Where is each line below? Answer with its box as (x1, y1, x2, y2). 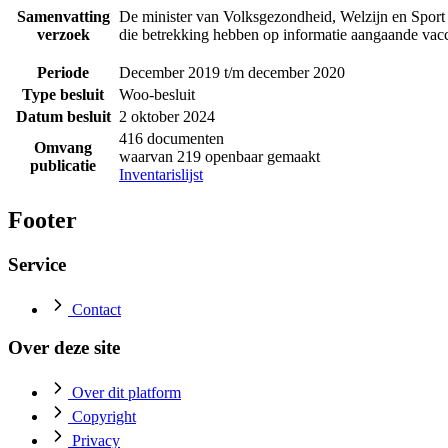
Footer (8, 207, 77, 234)
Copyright (72, 408, 136, 426)
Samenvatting (16, 8, 110, 26)
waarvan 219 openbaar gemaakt (119, 148, 320, 166)
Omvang (34, 139, 92, 157)
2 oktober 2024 (119, 108, 215, 126)
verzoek (36, 26, 90, 44)
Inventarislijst (119, 166, 203, 184)
